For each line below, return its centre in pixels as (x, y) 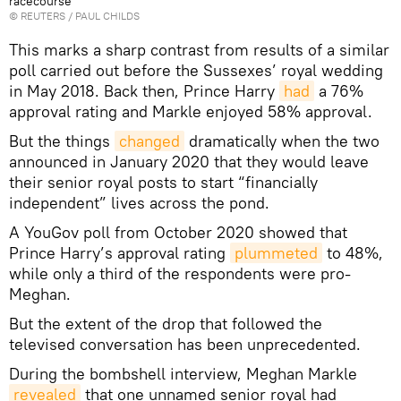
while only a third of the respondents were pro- (180, 273)
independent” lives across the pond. (139, 202)
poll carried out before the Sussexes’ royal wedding (196, 70)
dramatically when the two (282, 141)
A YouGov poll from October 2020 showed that (178, 232)
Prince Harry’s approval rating (119, 252)
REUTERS (43, 15)
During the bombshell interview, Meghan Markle (183, 373)
